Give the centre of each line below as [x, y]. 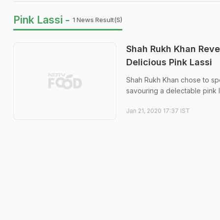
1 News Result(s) [97, 20]
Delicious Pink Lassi [169, 62]
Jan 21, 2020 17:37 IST [158, 111]
